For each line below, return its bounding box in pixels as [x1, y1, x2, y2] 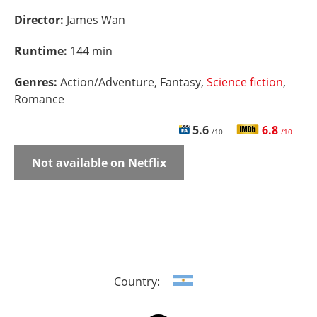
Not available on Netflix [32, 155, 166, 171]
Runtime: [14, 43, 70, 59]
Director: [14, 12, 67, 28]
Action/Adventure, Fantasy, [60, 74, 207, 90]
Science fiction [207, 74, 283, 90]
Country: [113, 274, 163, 289]
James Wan [67, 12, 125, 28]
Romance [14, 91, 64, 107]
